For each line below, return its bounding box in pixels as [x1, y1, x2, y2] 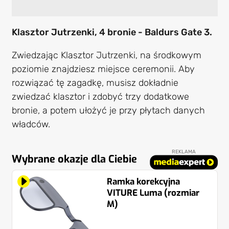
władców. [11, 119, 50, 130]
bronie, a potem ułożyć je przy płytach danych [11, 105, 205, 117]
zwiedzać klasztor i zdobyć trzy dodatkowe [11, 91, 189, 103]
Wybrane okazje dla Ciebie [11, 152, 137, 167]
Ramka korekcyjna [107, 176, 180, 188]
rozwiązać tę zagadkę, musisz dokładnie [11, 77, 178, 89]
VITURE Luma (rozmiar [107, 187, 199, 199]
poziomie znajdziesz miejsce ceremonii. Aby [11, 63, 195, 75]
